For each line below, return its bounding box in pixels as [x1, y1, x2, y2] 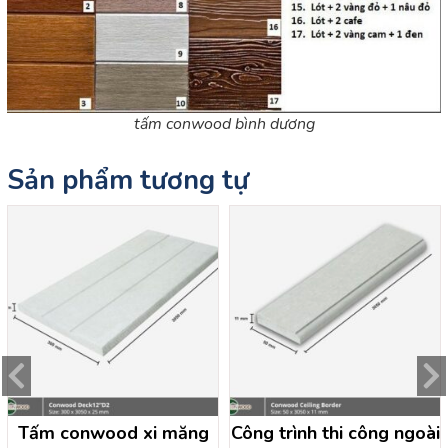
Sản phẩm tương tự [7, 161, 249, 199]
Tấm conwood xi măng [17, 420, 209, 445]
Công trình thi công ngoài [230, 420, 440, 445]
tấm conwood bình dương [133, 112, 315, 135]
